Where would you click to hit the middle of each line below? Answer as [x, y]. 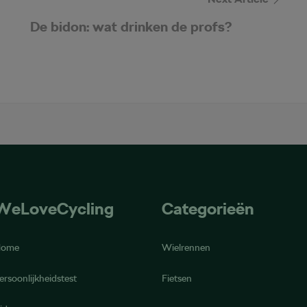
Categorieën [208, 208]
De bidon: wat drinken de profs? [131, 27]
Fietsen [176, 278]
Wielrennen [186, 247]
